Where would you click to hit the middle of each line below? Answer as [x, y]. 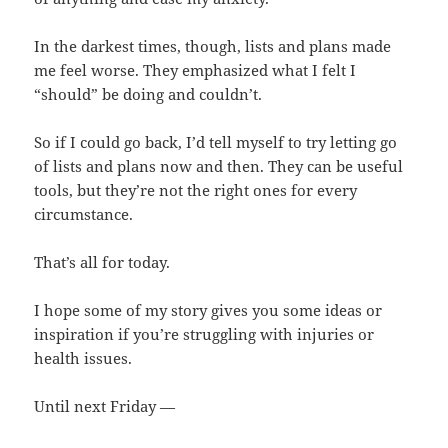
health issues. [83, 357]
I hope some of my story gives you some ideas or [208, 309]
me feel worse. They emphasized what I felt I [195, 69]
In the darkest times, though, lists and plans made [213, 45]
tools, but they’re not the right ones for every [196, 189]
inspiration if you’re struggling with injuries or [204, 333]
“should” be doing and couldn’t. [148, 93]
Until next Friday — [105, 405]
